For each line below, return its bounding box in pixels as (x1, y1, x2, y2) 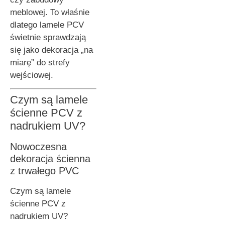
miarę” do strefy (10, 57, 70, 67)
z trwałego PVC (10, 165, 79, 177)
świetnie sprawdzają (10, 32, 86, 42)
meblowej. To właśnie (10, 7, 89, 17)
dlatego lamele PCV (10, 20, 84, 30)
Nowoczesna (10, 141, 67, 153)
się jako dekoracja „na (10, 45, 93, 55)
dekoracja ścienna (10, 153, 90, 165)
